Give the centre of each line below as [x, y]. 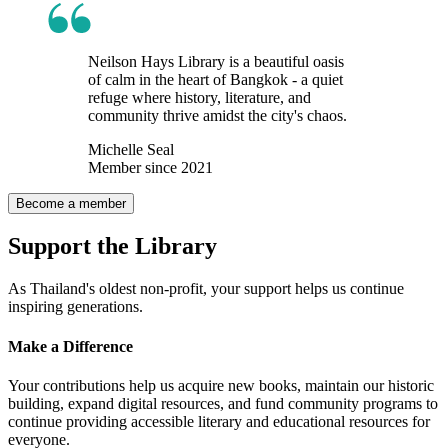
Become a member [71, 203]
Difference [98, 346]
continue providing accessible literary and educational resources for [219, 421]
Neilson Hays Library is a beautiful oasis [216, 61]
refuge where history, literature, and [199, 97]
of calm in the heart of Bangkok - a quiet [215, 79]
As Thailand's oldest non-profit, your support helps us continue [206, 289]
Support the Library [112, 246]
